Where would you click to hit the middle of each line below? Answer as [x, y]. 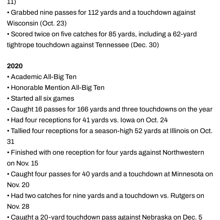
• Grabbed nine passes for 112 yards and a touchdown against [101, 13]
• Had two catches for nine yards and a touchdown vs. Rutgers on [106, 196]
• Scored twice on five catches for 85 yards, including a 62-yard [102, 34]
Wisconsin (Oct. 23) [37, 23]
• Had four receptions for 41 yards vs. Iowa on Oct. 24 [87, 120]
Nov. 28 [18, 206]
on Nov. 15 [23, 163]
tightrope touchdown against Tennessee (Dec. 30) [83, 45]
